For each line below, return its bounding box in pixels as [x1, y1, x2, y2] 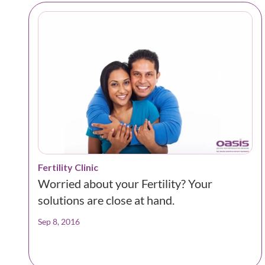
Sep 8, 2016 [38, 216, 80, 227]
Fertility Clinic [38, 161, 98, 173]
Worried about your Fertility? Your [38, 176, 212, 190]
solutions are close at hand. [38, 192, 174, 207]
